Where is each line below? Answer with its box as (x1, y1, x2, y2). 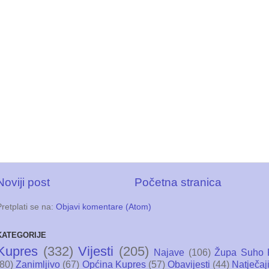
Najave (154, 246, 185, 258)
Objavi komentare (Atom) (56, 202, 151, 212)
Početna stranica (134, 176, 222, 189)
